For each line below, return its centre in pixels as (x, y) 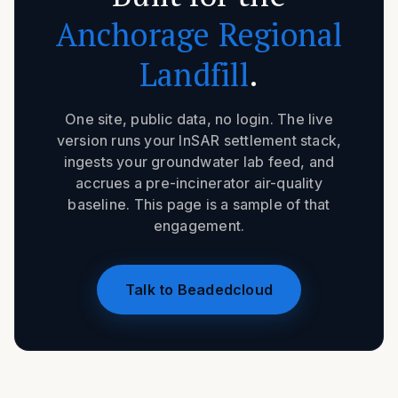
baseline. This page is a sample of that (199, 204)
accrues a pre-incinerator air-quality (199, 183)
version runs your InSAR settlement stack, (199, 140)
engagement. (199, 225)
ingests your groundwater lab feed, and (199, 161)
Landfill (194, 74)
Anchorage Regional (199, 34)
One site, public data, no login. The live (199, 119)
